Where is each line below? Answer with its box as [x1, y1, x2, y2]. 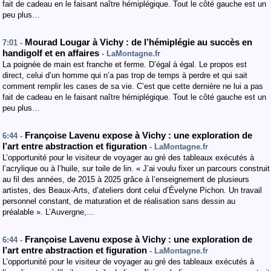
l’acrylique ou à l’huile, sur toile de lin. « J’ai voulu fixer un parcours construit [2, 164, 270, 173]
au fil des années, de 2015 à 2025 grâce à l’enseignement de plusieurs [2, 175, 249, 184]
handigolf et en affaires [2, 48, 102, 58]
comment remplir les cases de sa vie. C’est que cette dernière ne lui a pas [2, 82, 263, 91]
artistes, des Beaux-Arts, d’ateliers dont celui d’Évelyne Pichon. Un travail [2, 186, 262, 195]
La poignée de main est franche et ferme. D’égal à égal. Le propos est [2, 60, 247, 69]
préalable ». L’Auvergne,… [2, 207, 94, 217]
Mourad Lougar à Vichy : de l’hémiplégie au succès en [25, 38, 252, 47]
